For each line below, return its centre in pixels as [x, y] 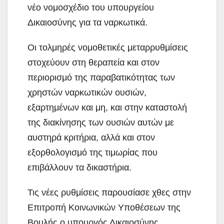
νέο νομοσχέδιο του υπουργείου [91, 7]
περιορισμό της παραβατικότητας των [101, 77]
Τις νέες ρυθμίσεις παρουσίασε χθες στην [109, 192]
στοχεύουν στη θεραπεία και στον [93, 62]
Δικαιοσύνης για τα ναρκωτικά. [87, 22]
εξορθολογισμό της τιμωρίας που [92, 152]
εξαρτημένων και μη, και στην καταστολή [107, 107]
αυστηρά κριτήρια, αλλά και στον [91, 137]
